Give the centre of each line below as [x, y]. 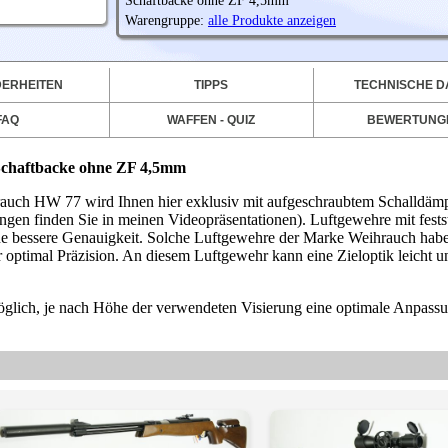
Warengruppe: [166, 20]
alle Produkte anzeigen [272, 20]
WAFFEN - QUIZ [211, 120]
